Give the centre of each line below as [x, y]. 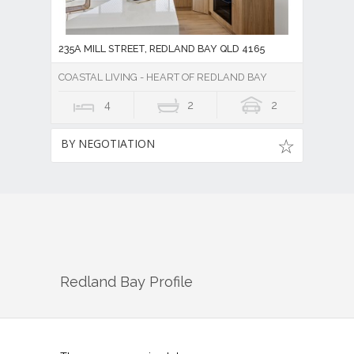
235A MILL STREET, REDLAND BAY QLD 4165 [162, 48]
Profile [169, 282]
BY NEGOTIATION [108, 143]
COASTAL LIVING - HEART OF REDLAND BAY [163, 77]
